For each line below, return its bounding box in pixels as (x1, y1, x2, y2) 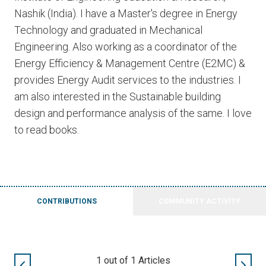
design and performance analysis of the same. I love (14, 107, 252, 119)
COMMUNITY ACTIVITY (159, 197, 240, 205)
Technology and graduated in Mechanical (14, 24, 202, 36)
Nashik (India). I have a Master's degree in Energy (14, 7, 237, 20)
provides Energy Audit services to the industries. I (14, 74, 241, 86)
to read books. (14, 123, 79, 136)
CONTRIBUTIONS (36, 197, 97, 205)
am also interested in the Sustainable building (14, 90, 221, 103)
